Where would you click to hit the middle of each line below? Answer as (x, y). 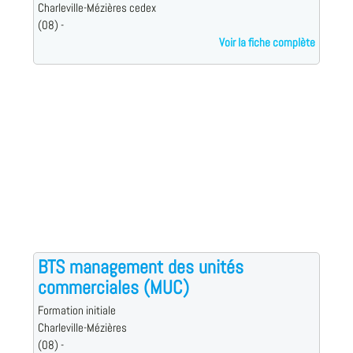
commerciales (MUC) (113, 288)
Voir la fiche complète (268, 43)
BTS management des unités (140, 267)
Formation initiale (76, 311)
